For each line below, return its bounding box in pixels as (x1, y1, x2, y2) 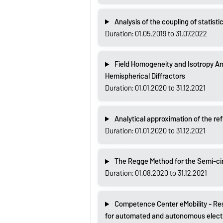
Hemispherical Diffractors (105, 70, 185, 83)
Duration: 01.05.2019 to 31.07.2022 (105, 27, 207, 40)
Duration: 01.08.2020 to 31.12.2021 (105, 167, 207, 180)
